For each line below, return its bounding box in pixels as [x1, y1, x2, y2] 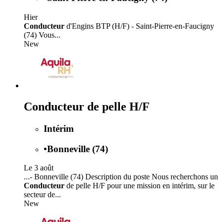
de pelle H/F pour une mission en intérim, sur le [64, 181, 215, 190]
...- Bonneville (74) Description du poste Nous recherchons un [24, 172, 218, 181]
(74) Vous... [24, 31, 60, 40]
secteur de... [24, 190, 61, 199]
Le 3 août [24, 164, 54, 172]
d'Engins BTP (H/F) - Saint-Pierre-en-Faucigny [64, 22, 214, 31]
